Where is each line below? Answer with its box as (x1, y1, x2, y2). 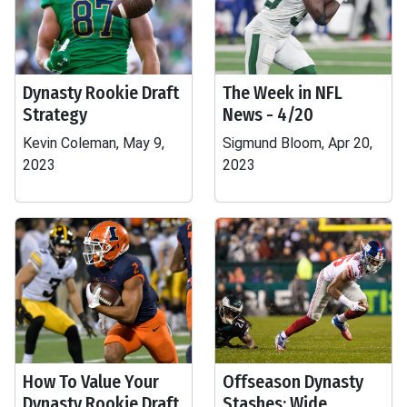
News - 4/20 (223, 104, 313, 125)
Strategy (23, 104, 87, 125)
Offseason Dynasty (223, 371, 363, 392)
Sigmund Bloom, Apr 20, (223, 134, 372, 152)
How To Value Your (23, 371, 159, 392)
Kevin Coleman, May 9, (23, 134, 164, 152)
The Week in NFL (223, 82, 342, 104)
